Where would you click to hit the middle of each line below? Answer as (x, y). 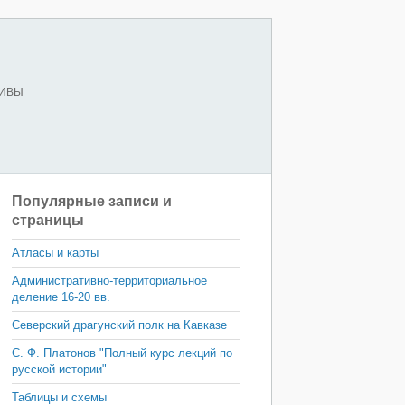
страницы (48, 220)
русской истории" (59, 369)
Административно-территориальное (109, 281)
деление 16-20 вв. (61, 297)
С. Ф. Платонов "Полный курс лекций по (122, 353)
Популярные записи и (92, 201)
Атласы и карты (55, 253)
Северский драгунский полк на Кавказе (119, 325)
